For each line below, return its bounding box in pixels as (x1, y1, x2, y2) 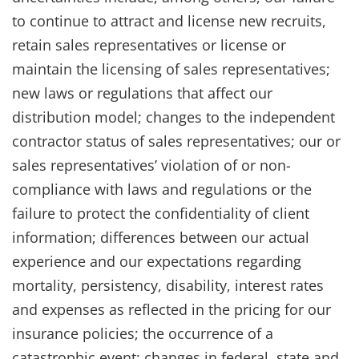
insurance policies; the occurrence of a (12, 323, 273, 343)
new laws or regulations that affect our (12, 83, 272, 103)
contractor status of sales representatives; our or (12, 131, 341, 151)
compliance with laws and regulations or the (12, 179, 312, 199)
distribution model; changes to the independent (12, 107, 335, 127)
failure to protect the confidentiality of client (12, 203, 309, 223)
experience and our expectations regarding (12, 251, 301, 271)
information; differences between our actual (12, 227, 309, 247)
